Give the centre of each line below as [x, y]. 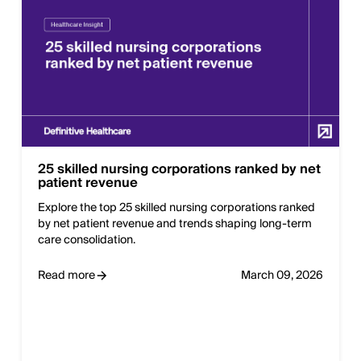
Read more [66, 276]
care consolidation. [87, 241]
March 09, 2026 [282, 276]
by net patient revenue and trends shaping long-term [175, 224]
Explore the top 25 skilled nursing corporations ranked [176, 208]
